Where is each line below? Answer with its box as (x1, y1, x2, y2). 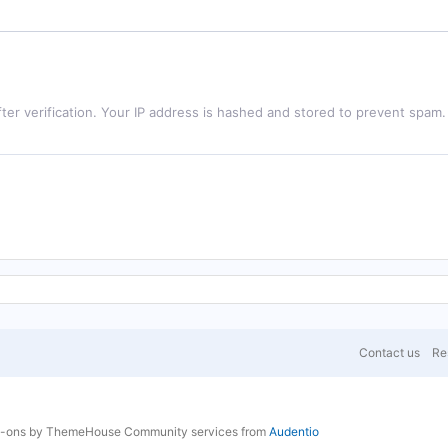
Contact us (359, 345, 421, 360)
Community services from (124, 424, 269, 439)
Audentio (269, 424, 319, 439)
